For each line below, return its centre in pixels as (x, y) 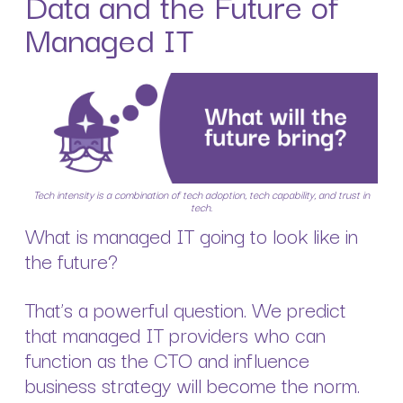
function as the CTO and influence (167, 359)
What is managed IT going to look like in (192, 235)
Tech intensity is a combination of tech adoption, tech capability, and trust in (201, 194)
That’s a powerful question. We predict (186, 309)
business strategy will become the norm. (193, 385)
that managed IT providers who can (175, 334)
